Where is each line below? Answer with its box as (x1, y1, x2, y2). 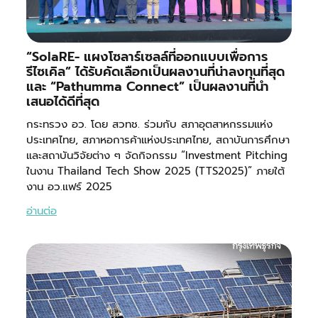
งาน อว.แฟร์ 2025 (26, 178, 112, 194)
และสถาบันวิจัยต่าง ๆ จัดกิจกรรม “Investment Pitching (26, 147, 287, 163)
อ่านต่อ (26, 202, 57, 219)
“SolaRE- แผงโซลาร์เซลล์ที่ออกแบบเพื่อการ (26, 46, 268, 67)
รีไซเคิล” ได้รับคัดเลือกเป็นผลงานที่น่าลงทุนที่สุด (26, 61, 285, 82)
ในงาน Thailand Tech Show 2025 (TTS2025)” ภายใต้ (26, 163, 285, 179)
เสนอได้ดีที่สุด (26, 91, 99, 111)
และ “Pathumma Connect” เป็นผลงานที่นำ (26, 76, 269, 97)
